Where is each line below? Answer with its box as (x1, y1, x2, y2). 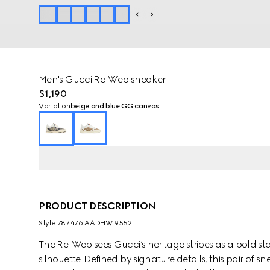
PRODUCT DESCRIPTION (39, 200, 156, 212)
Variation (39, 102, 71, 110)
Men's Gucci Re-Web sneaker (39, 74, 166, 85)
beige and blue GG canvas (70, 102, 160, 110)
